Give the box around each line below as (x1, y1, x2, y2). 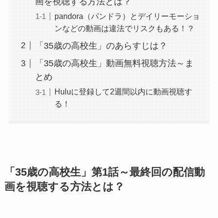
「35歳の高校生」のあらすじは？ (35, 40, 167, 51)
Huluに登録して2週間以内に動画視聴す (54, 87, 192, 96)
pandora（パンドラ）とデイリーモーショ (54, 11, 200, 20)
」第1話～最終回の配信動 (80, 166, 205, 178)
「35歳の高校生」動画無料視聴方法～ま (35, 58, 194, 69)
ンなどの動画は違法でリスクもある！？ (54, 23, 195, 33)
